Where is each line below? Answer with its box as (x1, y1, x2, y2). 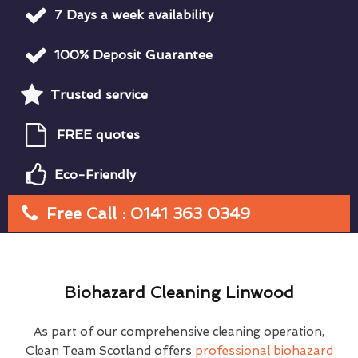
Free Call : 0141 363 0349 (46, 203, 250, 223)
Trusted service (50, 86, 148, 102)
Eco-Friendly (54, 166, 136, 182)
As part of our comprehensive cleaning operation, (34, 324, 324, 339)
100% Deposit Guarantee (54, 46, 213, 62)
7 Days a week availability (54, 6, 213, 22)
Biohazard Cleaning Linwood (64, 282, 294, 302)
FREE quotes (57, 126, 140, 142)
